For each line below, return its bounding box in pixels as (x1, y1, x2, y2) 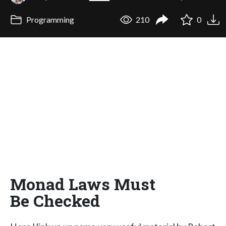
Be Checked (10, 189, 100, 211)
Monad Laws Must (10, 173, 155, 195)
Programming (24, 15, 74, 25)
